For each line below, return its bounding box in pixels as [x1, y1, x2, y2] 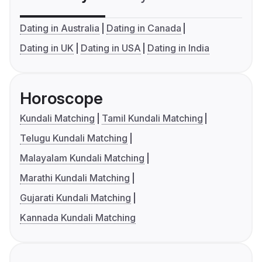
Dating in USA [80, 42, 141, 54]
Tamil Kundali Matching [101, 112, 203, 125]
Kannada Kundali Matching [20, 212, 136, 224]
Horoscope [20, 88, 103, 109]
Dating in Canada [106, 22, 181, 35]
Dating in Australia [20, 22, 99, 35]
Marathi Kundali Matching [20, 172, 130, 184]
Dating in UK [20, 42, 74, 54]
